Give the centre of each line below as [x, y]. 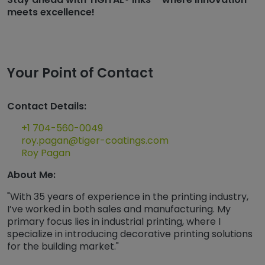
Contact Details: [47, 106]
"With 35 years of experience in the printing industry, [128, 197]
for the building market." [63, 247]
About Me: [31, 175]
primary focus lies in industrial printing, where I [114, 222]
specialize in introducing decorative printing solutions [130, 234]
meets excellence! [51, 12]
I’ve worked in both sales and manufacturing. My [119, 209]
